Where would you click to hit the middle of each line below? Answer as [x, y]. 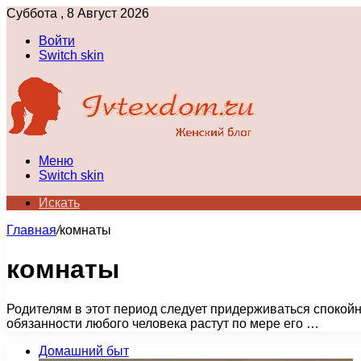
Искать [59, 203]
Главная [31, 230]
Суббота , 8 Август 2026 [78, 13]
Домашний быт [84, 351]
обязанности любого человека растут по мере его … [163, 323]
